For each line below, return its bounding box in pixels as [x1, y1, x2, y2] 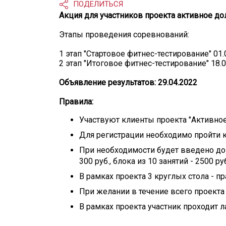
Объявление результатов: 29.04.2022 [59, 78, 197, 87]
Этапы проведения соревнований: [59, 30, 189, 39]
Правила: [59, 97, 93, 106]
